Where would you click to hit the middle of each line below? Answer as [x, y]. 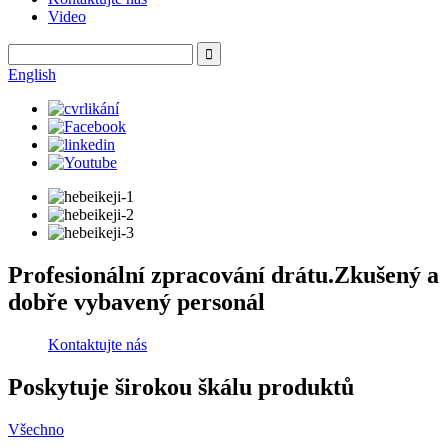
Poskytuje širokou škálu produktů [181, 386]
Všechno [36, 429]
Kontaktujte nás [97, 344]
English [32, 74]
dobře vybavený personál [136, 301]
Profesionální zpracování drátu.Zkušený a [223, 274]
